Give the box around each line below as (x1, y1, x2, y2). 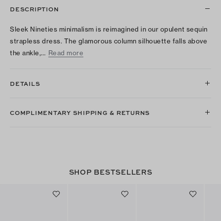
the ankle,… (10, 48, 46, 57)
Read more (48, 48, 83, 57)
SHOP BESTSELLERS (69, 166, 152, 177)
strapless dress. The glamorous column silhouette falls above (10, 37, 207, 45)
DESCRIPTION (10, 4, 59, 13)
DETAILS (10, 78, 40, 88)
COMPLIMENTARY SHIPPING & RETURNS (10, 108, 150, 117)
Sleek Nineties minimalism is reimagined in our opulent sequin (10, 25, 208, 33)
